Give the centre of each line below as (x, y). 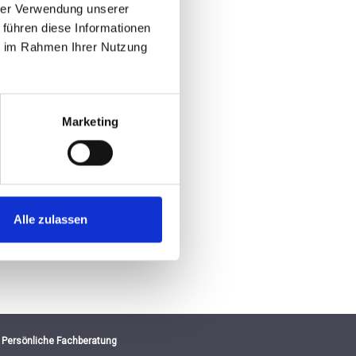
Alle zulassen (50, 219)
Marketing (90, 122)
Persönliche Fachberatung (60, 341)
